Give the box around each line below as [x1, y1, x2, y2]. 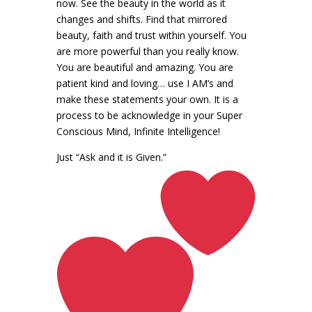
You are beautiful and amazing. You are [56, 60, 233, 74]
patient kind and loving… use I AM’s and [56, 76, 233, 90]
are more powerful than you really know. [56, 44, 239, 58]
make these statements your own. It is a [56, 92, 238, 106]
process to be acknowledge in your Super [56, 108, 242, 122]
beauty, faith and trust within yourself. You [56, 28, 247, 42]
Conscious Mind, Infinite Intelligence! [56, 124, 220, 138]
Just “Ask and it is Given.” [56, 150, 169, 164]
